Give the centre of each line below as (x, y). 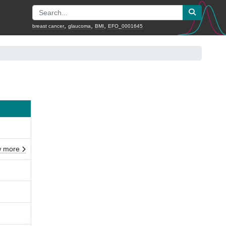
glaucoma (79, 26)
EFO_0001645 (125, 26)
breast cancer (48, 26)
